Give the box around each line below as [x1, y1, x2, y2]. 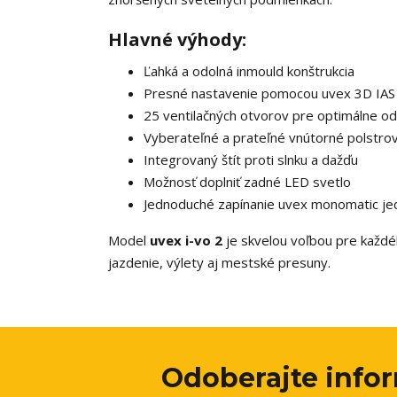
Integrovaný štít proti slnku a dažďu [144, 151, 358, 168]
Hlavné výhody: [108, 27, 246, 51]
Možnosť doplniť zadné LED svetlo [144, 173, 351, 191]
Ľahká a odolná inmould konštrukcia [144, 62, 354, 80]
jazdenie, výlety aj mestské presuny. [108, 253, 331, 271]
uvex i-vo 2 [150, 231, 222, 249]
